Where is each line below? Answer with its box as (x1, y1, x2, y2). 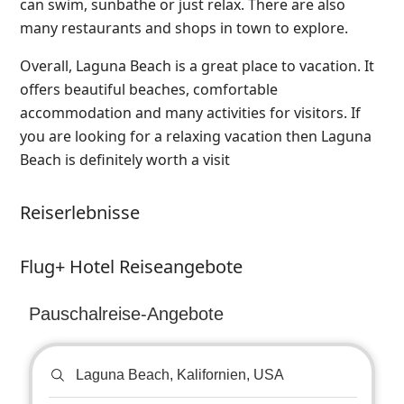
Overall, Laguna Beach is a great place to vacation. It (20, 55, 374, 76)
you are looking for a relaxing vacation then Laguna (20, 125, 372, 146)
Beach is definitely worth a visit (20, 149, 230, 170)
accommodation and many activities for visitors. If (20, 102, 361, 123)
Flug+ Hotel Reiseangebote (20, 253, 243, 279)
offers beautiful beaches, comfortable (20, 78, 278, 99)
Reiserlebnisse (20, 199, 140, 225)
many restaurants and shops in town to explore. (20, 17, 348, 38)
